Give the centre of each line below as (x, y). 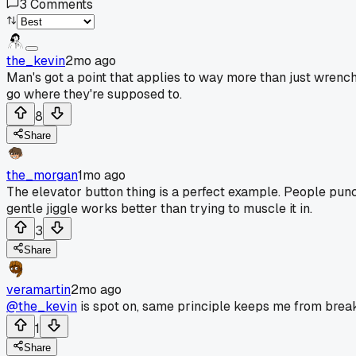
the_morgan (42, 175)
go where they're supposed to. (94, 94)
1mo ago (102, 175)
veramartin (39, 289)
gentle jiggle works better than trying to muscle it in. (159, 208)
